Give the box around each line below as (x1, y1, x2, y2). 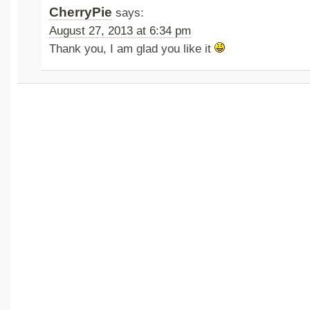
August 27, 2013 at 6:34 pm (49, 24, 192, 37)
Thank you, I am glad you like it (49, 42, 215, 55)
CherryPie (49, 5, 113, 19)
